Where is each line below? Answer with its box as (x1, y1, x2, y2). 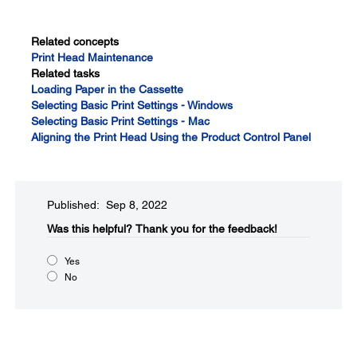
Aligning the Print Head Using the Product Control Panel (31, 131, 311, 143)
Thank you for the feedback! (135, 222, 277, 235)
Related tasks (31, 67, 100, 80)
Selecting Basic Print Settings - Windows (31, 99, 233, 112)
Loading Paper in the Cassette (31, 83, 183, 96)
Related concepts (31, 35, 119, 48)
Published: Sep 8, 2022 (47, 198, 167, 211)
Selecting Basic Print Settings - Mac (31, 115, 210, 127)
